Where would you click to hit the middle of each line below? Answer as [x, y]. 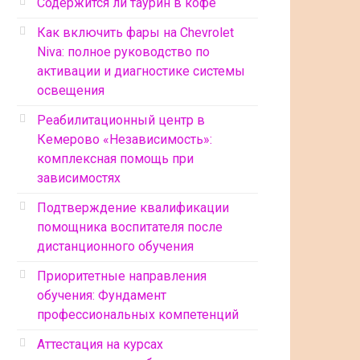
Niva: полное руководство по [123, 52]
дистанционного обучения [115, 246]
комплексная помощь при [115, 159]
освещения [71, 90]
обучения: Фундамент [102, 295]
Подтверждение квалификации [133, 208]
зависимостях [79, 178]
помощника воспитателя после [130, 227]
